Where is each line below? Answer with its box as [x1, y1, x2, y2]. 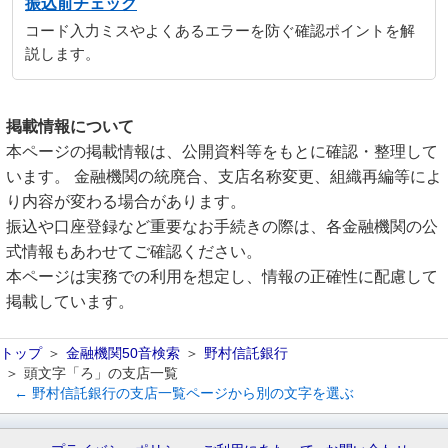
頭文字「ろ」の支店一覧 [24, 365, 178, 381]
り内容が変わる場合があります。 [6, 193, 246, 210]
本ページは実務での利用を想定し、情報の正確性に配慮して [6, 268, 438, 285]
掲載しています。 [6, 293, 134, 310]
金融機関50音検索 [66, 345, 180, 361]
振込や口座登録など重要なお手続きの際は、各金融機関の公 [6, 218, 438, 235]
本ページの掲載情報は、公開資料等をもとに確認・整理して [6, 143, 438, 160]
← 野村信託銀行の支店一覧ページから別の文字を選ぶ [14, 385, 354, 401]
